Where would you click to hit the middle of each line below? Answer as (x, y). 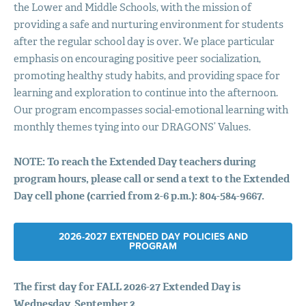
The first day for (55, 287)
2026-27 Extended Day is (181, 287)
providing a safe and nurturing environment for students (148, 24)
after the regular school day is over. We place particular (144, 41)
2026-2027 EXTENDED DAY (121, 236)
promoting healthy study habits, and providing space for (147, 75)
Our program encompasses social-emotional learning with (151, 110)
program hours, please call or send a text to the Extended (151, 179)
